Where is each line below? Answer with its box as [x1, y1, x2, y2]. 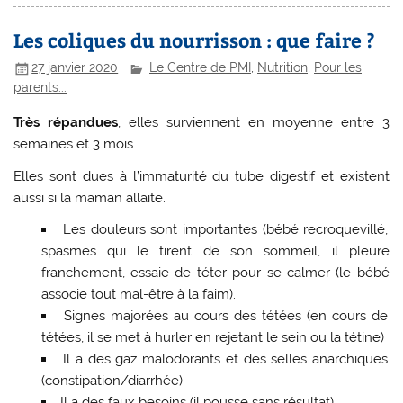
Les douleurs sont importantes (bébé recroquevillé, [63, 221, 389, 238]
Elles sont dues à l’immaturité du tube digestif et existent [13, 167, 390, 184]
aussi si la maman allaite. [13, 189, 166, 206]
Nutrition [257, 60, 309, 76]
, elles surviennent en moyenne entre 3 [118, 114, 390, 131]
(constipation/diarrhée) [40, 372, 183, 390]
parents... [13, 79, 67, 94]
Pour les [314, 60, 363, 76]
